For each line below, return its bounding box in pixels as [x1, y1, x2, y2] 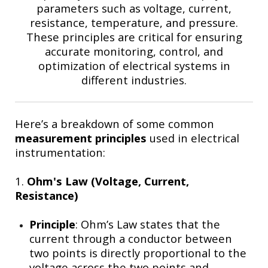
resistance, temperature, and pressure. [30, 14, 238, 30]
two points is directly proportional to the [29, 245, 246, 260]
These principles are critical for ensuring [26, 29, 242, 44]
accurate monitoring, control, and [45, 43, 223, 59]
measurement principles [15, 130, 147, 145]
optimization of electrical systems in [38, 57, 230, 73]
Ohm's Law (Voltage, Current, [27, 173, 189, 188]
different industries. [81, 72, 187, 87]
